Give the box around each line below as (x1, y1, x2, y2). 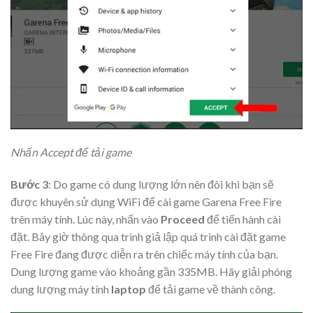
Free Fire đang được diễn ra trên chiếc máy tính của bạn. (10, 247, 278, 261)
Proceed (161, 212, 205, 226)
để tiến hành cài (205, 212, 281, 226)
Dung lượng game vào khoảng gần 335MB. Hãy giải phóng (10, 265, 292, 279)
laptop (111, 282, 146, 296)
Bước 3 (10, 177, 48, 191)
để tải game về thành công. (146, 282, 275, 296)
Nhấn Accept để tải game (10, 145, 131, 159)
